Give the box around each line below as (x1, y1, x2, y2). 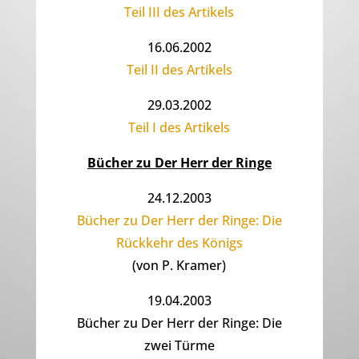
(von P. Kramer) (132, 256, 227, 275)
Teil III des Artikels (124, 3, 235, 22)
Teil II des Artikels (126, 61, 232, 79)
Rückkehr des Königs (115, 234, 243, 252)
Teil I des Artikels (128, 119, 231, 137)
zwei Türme (143, 337, 215, 355)
